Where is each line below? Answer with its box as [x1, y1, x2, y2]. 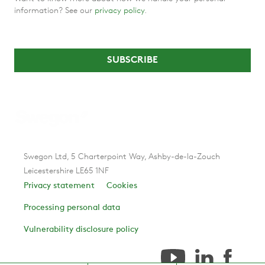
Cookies [106, 182, 137, 191]
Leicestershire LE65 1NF [24, 167, 109, 176]
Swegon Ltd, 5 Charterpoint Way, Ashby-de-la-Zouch [24, 153, 220, 162]
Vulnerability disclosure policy [24, 225, 138, 235]
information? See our [14, 7, 95, 16]
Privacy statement [24, 182, 95, 191]
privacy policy [95, 7, 144, 16]
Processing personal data [24, 203, 120, 213]
